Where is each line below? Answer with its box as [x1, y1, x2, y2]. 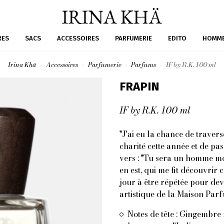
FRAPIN [119, 79, 159, 93]
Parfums [131, 59, 156, 69]
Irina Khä [7, 59, 36, 69]
